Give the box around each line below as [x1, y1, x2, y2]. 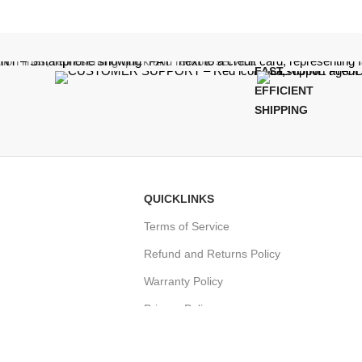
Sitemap [144, 329, 186, 343]
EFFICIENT [255, 83, 314, 97]
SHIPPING [255, 103, 308, 116]
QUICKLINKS [144, 192, 214, 205]
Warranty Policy [144, 274, 223, 288]
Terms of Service [144, 219, 229, 233]
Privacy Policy [144, 301, 214, 315]
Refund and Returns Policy [144, 246, 280, 260]
